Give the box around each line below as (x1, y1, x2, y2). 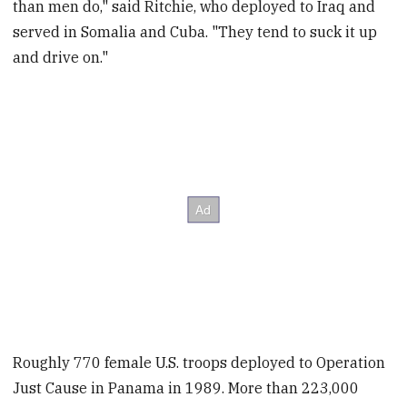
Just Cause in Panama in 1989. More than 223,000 (13, 378, 360, 397)
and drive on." (13, 47, 109, 66)
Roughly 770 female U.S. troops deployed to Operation (13, 352, 386, 372)
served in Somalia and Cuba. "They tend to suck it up (13, 22, 378, 41)
